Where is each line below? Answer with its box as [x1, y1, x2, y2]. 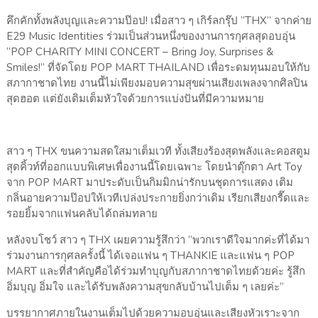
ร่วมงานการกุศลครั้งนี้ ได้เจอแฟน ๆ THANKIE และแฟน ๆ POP [6, 248, 295, 263]
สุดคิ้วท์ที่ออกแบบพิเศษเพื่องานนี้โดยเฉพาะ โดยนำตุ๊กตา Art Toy [6, 160, 302, 175]
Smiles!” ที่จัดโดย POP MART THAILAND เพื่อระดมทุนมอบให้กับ [6, 60, 310, 75]
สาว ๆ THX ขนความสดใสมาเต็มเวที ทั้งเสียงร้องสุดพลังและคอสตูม [6, 144, 310, 159]
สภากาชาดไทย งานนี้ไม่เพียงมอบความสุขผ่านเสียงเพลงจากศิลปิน [6, 76, 307, 91]
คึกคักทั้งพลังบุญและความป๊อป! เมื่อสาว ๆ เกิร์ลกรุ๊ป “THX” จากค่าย [6, 13, 312, 28]
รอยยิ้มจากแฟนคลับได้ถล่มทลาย [6, 207, 158, 221]
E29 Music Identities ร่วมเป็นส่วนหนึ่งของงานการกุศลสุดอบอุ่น [6, 29, 295, 44]
